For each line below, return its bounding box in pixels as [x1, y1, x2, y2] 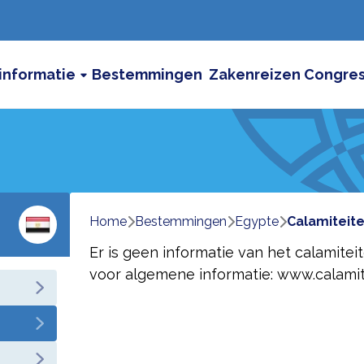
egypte [242, 214, 279, 229]
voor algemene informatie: [89, 266, 273, 283]
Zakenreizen [209, 66, 301, 83]
